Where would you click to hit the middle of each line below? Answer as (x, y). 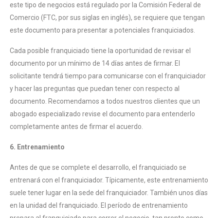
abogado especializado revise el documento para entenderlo (102, 114)
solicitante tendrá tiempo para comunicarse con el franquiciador (108, 76)
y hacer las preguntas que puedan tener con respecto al (95, 89)
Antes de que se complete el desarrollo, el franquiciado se (98, 168)
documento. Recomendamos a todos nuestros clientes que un (105, 101)
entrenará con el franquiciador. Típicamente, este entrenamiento (109, 180)
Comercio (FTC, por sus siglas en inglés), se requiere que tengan (107, 18)
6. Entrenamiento (37, 147)
